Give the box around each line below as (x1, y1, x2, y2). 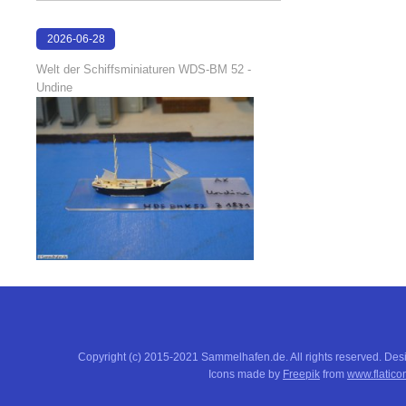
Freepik (283, 368, 320, 381)
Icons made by (208, 368, 283, 381)
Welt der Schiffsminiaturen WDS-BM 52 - (36, 63, 251, 76)
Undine (36, 81, 72, 94)
